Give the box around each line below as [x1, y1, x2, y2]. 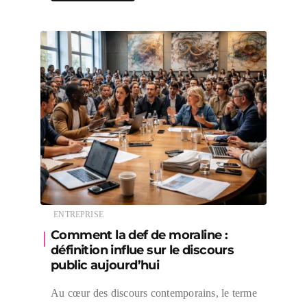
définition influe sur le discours [51, 243, 234, 258]
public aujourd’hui [51, 258, 160, 273]
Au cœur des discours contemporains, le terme [51, 287, 257, 299]
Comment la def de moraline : [51, 228, 228, 243]
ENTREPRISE [53, 210, 103, 220]
